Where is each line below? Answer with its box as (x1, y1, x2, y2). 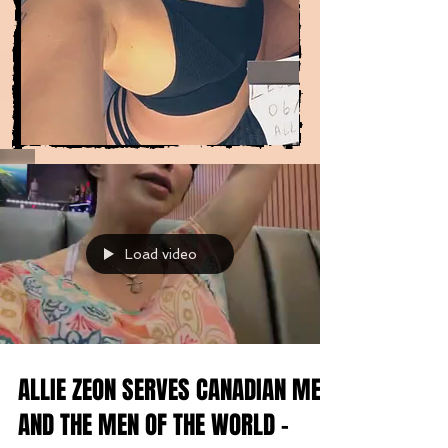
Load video (125, 246, 197, 262)
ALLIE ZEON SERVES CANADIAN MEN (18, 372, 333, 408)
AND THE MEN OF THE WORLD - (18, 407, 289, 443)
